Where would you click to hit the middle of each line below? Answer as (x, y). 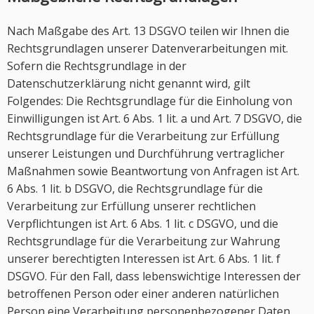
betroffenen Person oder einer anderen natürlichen (143, 294)
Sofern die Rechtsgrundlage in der (97, 66)
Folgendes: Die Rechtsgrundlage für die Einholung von (150, 101)
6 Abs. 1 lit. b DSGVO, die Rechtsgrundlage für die (135, 189)
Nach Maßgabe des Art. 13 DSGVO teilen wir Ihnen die (148, 31)
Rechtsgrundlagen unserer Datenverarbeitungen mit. (148, 48)
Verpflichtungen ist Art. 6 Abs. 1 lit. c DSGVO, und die (143, 224)
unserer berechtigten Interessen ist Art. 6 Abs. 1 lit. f (144, 259)
